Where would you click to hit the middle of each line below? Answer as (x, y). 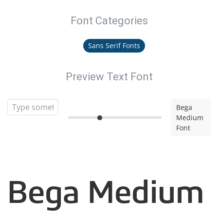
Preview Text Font (109, 77)
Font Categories (109, 21)
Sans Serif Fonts (114, 45)
